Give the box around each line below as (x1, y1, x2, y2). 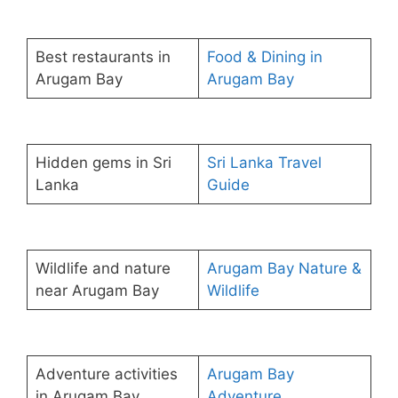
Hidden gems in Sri (35, 153, 171, 171)
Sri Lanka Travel (206, 153, 322, 171)
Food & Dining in (206, 47, 322, 66)
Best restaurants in (35, 47, 171, 66)
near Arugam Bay (35, 281, 159, 299)
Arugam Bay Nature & (206, 259, 362, 277)
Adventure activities (35, 364, 178, 383)
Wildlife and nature (35, 259, 171, 277)
